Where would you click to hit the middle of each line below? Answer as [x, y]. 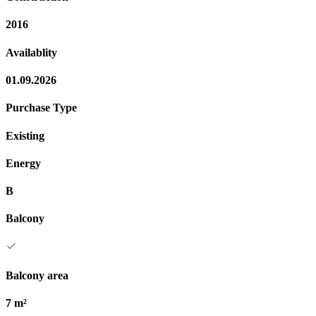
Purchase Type [41, 108]
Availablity [31, 52]
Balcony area [37, 275]
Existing [25, 135]
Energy [23, 163]
